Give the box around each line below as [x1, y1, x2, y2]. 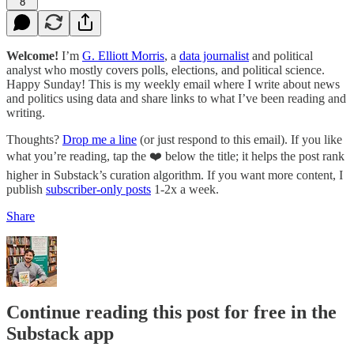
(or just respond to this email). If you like [137, 132, 342, 146]
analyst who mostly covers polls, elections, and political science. [6, 62, 325, 77]
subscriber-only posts [46, 182, 151, 196]
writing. [6, 105, 48, 119]
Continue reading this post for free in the [6, 302, 337, 323]
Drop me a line [62, 132, 137, 146]
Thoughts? [6, 132, 62, 146]
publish [6, 182, 46, 196]
